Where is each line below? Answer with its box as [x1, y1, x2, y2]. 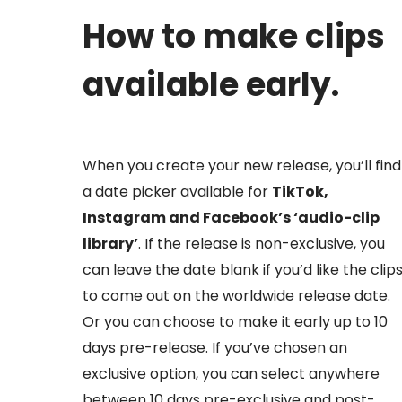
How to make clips [83, 13, 385, 60]
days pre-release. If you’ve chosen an [83, 337, 347, 359]
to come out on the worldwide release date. [83, 285, 390, 307]
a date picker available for [83, 181, 272, 203]
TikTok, [272, 181, 328, 203]
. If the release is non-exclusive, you [138, 233, 385, 255]
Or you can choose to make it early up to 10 [83, 311, 388, 333]
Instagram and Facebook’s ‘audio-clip [83, 207, 380, 229]
